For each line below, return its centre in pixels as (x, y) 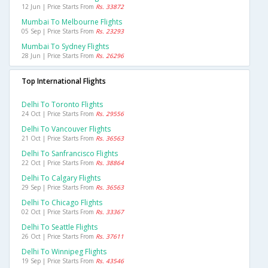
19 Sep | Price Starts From (59, 261)
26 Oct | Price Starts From (59, 236)
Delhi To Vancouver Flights (66, 129)
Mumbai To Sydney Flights (65, 46)
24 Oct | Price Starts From (59, 113)
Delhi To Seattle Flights (60, 227)
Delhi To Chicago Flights (62, 202)
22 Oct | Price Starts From (59, 162)
